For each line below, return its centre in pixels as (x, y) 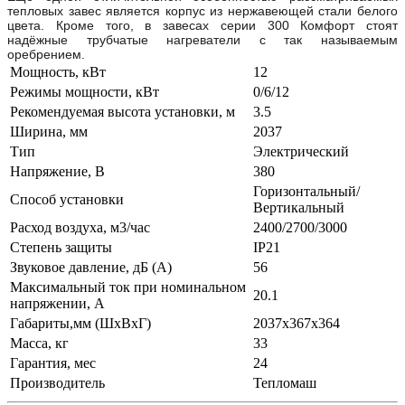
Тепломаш (285, 382)
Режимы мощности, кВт (85, 91)
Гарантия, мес (53, 363)
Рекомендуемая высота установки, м (122, 111)
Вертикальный (299, 207)
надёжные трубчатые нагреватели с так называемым (202, 39)
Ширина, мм (49, 131)
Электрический (301, 151)
